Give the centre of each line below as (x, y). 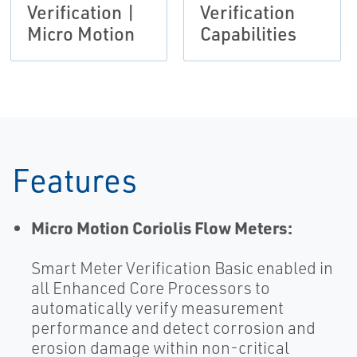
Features (75, 180)
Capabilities (249, 34)
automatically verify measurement (157, 308)
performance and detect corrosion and (173, 328)
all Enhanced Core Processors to (151, 288)
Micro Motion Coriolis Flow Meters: (162, 228)
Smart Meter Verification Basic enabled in (182, 268)
